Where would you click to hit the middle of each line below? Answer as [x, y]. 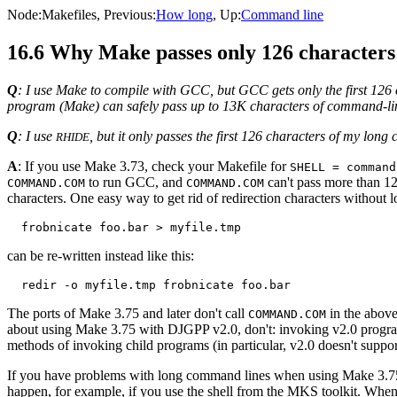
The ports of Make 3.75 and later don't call [128, 313]
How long [184, 15]
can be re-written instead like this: [101, 255]
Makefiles [69, 15]
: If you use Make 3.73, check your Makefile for [154, 166]
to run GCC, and [136, 182]
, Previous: [126, 15]
